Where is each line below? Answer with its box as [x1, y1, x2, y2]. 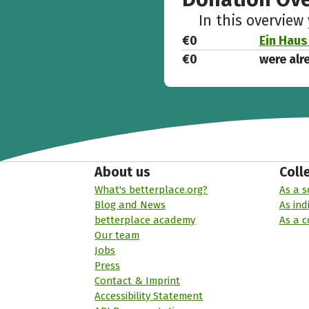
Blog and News [94, 199, 166, 212]
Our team [94, 229, 140, 242]
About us [94, 164, 151, 181]
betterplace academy [94, 214, 196, 227]
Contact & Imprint [94, 275, 181, 288]
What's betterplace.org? [94, 183, 208, 197]
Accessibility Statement [94, 290, 203, 303]
